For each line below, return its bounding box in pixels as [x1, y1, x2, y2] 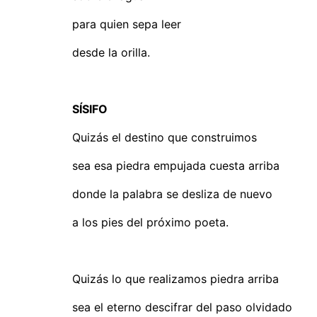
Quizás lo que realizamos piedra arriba [72, 272, 279, 286]
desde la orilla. [72, 45, 150, 59]
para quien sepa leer [72, 17, 181, 31]
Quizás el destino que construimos [72, 130, 257, 144]
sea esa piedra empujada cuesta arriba [72, 158, 279, 173]
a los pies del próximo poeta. [72, 215, 229, 229]
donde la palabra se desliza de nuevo [72, 187, 272, 201]
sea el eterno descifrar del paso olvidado [72, 300, 292, 314]
